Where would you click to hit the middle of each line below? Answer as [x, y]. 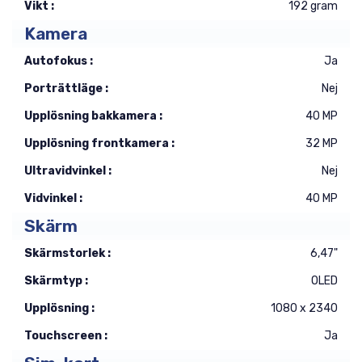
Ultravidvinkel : [68, 171]
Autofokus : [59, 61]
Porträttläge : [66, 88]
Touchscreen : [66, 336]
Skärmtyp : [56, 281]
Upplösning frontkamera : [99, 143]
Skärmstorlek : [67, 253]
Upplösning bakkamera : [93, 116]
